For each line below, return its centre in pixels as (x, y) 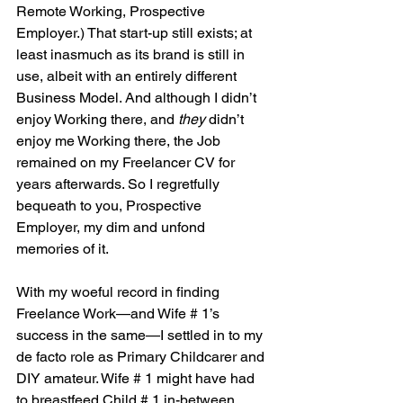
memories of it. (63, 249)
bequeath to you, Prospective (111, 206)
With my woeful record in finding (120, 292)
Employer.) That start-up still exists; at (136, 33)
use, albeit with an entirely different (128, 76)
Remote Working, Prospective (112, 12)
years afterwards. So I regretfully (120, 184)
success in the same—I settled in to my (141, 336)
